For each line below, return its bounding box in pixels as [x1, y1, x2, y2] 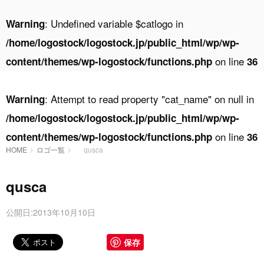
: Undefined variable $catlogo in [45, 16, 183, 31]
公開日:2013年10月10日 [6, 206, 95, 218]
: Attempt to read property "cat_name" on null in [45, 91, 254, 106]
